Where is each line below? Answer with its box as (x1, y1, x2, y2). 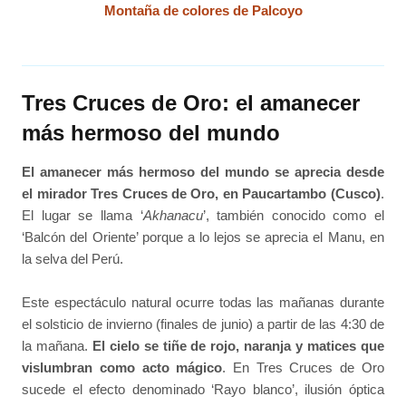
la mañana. (22, 338, 92, 354)
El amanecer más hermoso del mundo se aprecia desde (22, 163, 384, 179)
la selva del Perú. (22, 250, 124, 266)
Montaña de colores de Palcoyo (103, 2, 303, 18)
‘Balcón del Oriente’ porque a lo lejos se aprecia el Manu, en (22, 228, 384, 245)
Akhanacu (142, 207, 203, 223)
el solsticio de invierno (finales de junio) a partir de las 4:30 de (22, 316, 384, 333)
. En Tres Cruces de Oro (222, 360, 384, 376)
